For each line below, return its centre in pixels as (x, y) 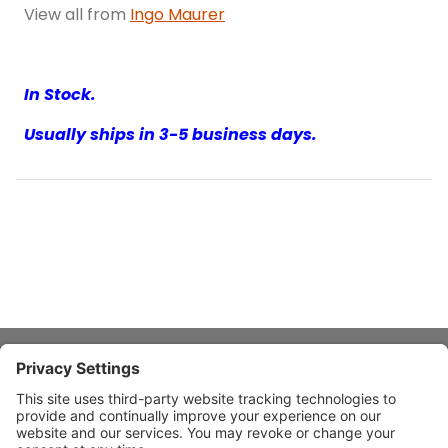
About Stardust (68, 380)
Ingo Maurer (177, 15)
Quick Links (57, 428)
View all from (77, 15)
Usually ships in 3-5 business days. (170, 135)
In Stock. (60, 95)
